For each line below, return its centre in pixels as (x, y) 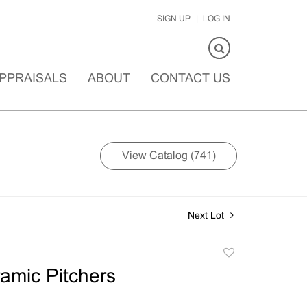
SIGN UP (174, 19)
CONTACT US (191, 79)
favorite (238, 285)
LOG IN (217, 19)
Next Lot (207, 216)
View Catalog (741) (169, 156)
